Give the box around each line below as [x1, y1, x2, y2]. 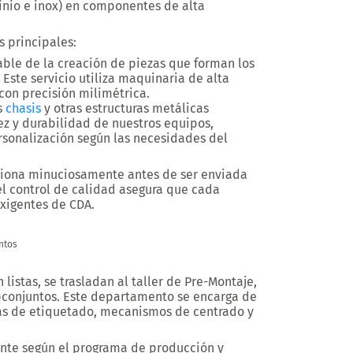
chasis [6, 101, 41, 116]
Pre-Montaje [184, 274, 254, 289]
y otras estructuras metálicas [41, 101, 209, 116]
